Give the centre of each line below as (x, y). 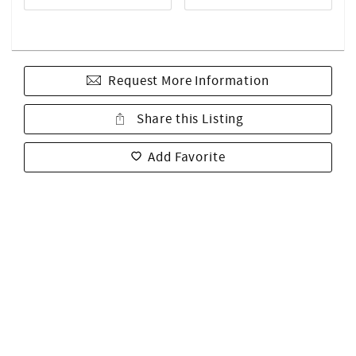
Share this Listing (189, 119)
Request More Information (189, 81)
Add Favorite (187, 157)
